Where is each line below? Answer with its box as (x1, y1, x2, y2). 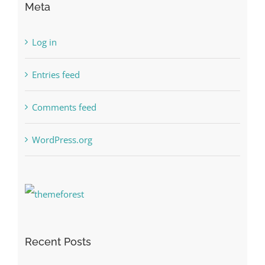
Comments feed (31, 101, 96, 113)
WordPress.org (31, 133, 92, 146)
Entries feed (31, 68, 80, 80)
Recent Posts (24, 235, 91, 248)
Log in (31, 35, 57, 48)
